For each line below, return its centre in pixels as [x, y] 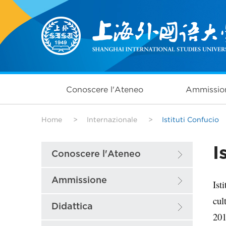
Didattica [72, 207]
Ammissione [79, 180]
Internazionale [112, 120]
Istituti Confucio [190, 120]
